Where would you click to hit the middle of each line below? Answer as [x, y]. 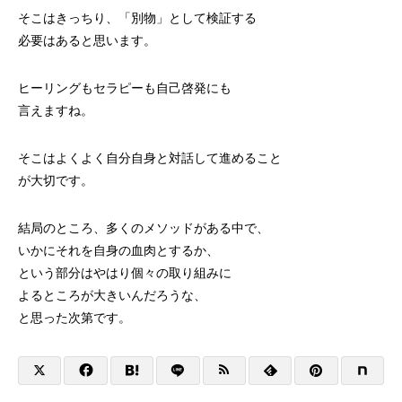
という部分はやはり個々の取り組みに [125, 273]
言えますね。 [56, 110]
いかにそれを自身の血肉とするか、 [118, 250]
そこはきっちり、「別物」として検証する [137, 18]
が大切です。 [56, 180]
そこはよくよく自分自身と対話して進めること [150, 158]
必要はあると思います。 [87, 40]
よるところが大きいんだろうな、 [112, 295]
